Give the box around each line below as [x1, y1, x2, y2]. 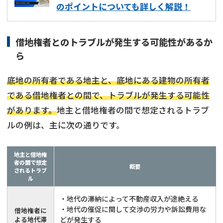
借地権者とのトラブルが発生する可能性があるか [15, 35, 213, 48]
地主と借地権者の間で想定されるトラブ [57, 104, 209, 116]
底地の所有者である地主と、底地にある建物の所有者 [7, 74, 210, 86]
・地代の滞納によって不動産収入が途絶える [60, 193, 199, 204]
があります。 [7, 104, 57, 116]
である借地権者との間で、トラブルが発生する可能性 [7, 89, 210, 101]
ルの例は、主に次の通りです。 [7, 118, 124, 131]
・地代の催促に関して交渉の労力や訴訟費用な [60, 204, 207, 214]
